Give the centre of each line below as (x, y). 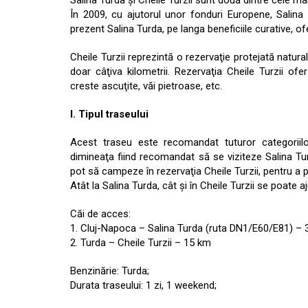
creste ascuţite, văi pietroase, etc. (146, 86)
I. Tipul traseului (109, 114)
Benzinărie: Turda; (110, 271)
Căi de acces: (100, 214)
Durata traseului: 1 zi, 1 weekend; (143, 286)
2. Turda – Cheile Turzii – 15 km (141, 243)
